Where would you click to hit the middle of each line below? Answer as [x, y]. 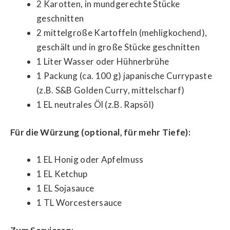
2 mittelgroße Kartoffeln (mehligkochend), [122, 33]
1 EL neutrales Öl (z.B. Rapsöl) [95, 104]
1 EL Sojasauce [65, 188]
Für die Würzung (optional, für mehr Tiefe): [100, 132]
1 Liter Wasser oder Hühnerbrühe [103, 61]
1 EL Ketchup [62, 174]
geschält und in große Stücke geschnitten [118, 47]
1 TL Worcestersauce [79, 203]
